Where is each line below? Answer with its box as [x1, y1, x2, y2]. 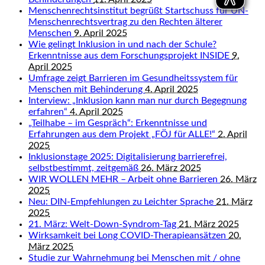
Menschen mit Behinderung [28, 84, 145, 94]
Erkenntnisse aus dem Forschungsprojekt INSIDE [28, 50, 232, 60]
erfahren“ [28, 106, 70, 117]
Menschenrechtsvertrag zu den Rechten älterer [28, 17, 222, 27]
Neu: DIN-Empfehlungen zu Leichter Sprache [28, 196, 216, 206]
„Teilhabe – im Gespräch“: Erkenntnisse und [28, 118, 207, 128]
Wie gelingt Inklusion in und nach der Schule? [28, 39, 216, 49]
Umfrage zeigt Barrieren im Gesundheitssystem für [28, 73, 238, 83]
